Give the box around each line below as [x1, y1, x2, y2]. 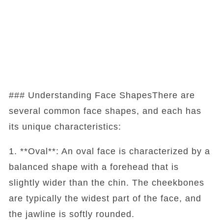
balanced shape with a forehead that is [8, 162, 179, 172]
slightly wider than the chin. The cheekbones [8, 177, 204, 188]
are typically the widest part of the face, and [8, 193, 201, 203]
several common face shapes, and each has [8, 106, 201, 116]
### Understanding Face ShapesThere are [8, 90, 195, 100]
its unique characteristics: [8, 121, 121, 132]
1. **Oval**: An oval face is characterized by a [8, 146, 210, 156]
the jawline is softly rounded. [8, 209, 135, 219]
